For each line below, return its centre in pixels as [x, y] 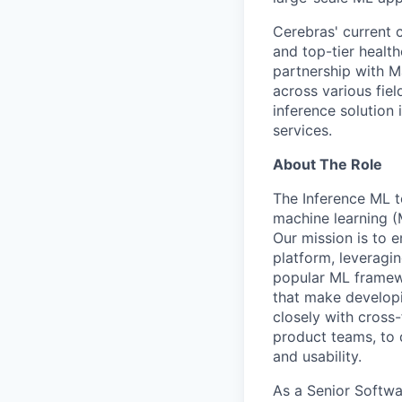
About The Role [328, 164]
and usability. [317, 356]
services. [302, 130]
